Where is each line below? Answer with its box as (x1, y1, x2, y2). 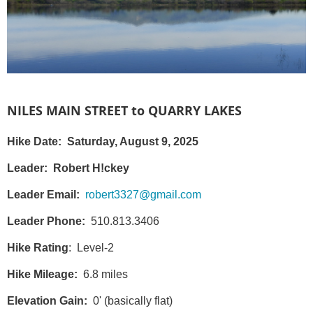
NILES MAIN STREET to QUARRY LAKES (7, 102, 242, 120)
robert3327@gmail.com (85, 189, 201, 201)
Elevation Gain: (7, 295, 90, 307)
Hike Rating (7, 242, 68, 254)
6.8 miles (83, 268, 128, 281)
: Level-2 (68, 242, 114, 254)
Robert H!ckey (53, 162, 129, 175)
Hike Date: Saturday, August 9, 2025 (7, 136, 198, 148)
